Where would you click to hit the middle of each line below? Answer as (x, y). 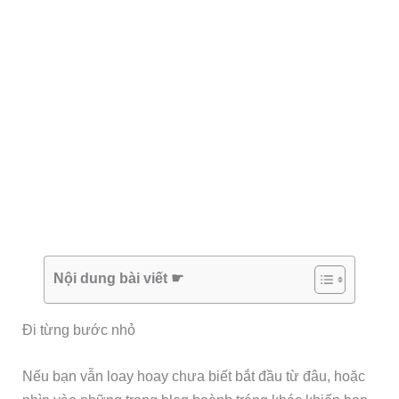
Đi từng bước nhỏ (79, 329)
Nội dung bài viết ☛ (118, 277)
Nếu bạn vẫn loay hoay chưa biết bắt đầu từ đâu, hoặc (194, 375)
